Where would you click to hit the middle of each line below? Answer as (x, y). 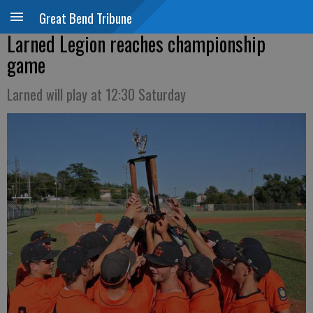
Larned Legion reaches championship (136, 44)
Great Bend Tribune (86, 17)
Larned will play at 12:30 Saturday (96, 94)
